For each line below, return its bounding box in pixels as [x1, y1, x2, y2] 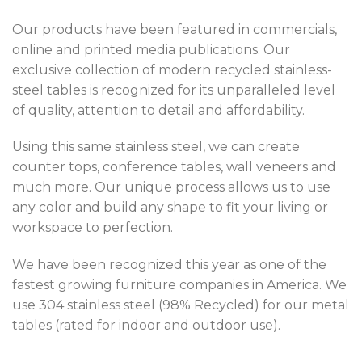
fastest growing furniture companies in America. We [12, 277, 347, 293]
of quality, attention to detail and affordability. [12, 102, 305, 118]
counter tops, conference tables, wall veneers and [12, 159, 336, 175]
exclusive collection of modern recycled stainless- [12, 61, 332, 78]
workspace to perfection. [12, 220, 173, 236]
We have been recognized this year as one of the [12, 257, 326, 273]
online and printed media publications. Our [12, 41, 290, 57]
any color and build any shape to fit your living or [12, 200, 328, 216]
